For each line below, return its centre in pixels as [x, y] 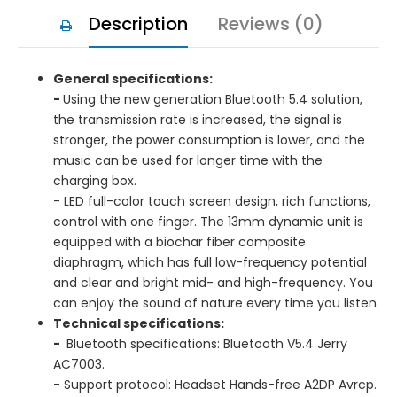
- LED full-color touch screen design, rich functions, [212, 201]
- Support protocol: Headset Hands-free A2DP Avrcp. [215, 384]
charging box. [95, 180]
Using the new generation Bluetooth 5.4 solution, [213, 99]
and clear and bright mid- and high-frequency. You [213, 282]
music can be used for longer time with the [188, 160]
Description [138, 23]
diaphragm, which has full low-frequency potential [210, 262]
